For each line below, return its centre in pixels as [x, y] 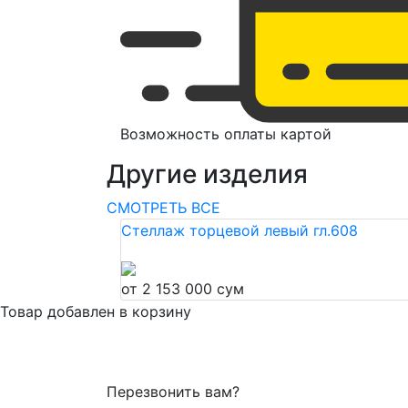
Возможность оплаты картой [226, 134]
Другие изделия [207, 174]
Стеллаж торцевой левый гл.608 [240, 231]
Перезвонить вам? [173, 392]
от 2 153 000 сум [183, 289]
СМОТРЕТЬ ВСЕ [163, 208]
